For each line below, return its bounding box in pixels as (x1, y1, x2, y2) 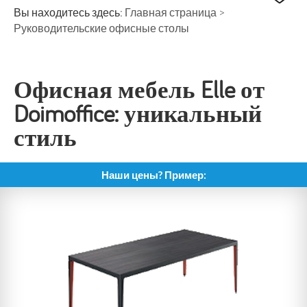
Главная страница (125, 5, 217, 19)
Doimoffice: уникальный (14, 97, 262, 128)
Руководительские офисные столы (14, 21, 189, 34)
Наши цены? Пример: (101, 168, 206, 181)
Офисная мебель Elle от (14, 73, 265, 104)
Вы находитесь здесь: (14, 5, 125, 19)
